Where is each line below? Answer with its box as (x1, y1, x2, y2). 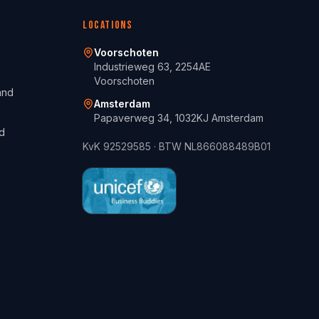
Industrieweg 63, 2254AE (94, 61, 211, 73)
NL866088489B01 (184, 140, 271, 152)
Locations (83, 19, 133, 32)
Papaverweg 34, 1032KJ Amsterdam (94, 112, 263, 124)
